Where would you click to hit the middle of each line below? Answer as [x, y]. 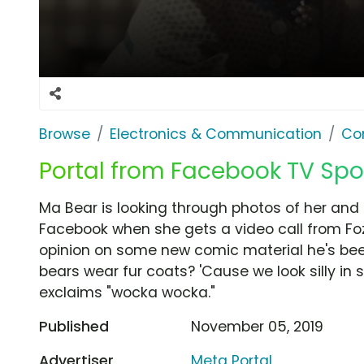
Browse [65, 134]
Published [74, 326]
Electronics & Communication [216, 134]
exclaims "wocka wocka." [127, 292]
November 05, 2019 [258, 326]
